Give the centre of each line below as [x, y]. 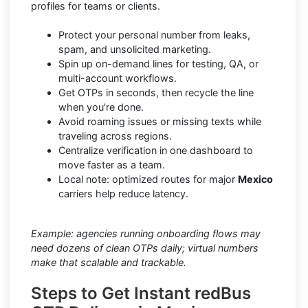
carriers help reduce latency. [123, 193]
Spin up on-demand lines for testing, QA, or [158, 63]
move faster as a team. [112, 164]
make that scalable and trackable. [109, 262]
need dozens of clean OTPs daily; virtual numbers [145, 247]
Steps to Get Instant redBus [141, 293]
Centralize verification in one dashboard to [156, 150]
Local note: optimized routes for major [148, 179]
